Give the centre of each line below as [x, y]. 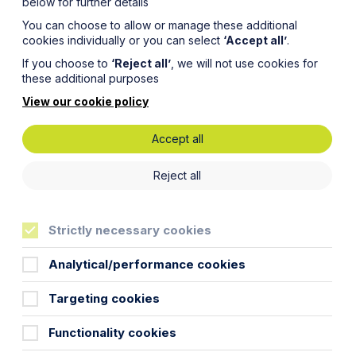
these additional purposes [91, 78]
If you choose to [67, 63]
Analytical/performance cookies [147, 264]
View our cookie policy [85, 101]
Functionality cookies [112, 333]
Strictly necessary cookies [130, 230]
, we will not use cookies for [244, 63]
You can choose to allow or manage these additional [160, 25]
